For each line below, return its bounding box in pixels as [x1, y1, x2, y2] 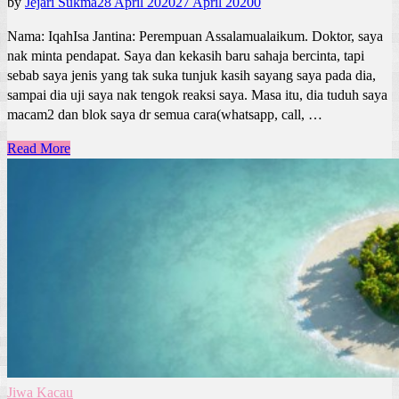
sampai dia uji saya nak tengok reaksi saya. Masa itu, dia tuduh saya [7, 86, 387, 102]
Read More [7, 140, 70, 156]
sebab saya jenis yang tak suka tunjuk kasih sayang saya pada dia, [7, 67, 376, 83]
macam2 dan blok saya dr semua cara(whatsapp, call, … [7, 106, 322, 122]
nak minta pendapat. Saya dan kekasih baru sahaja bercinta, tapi [7, 47, 364, 63]
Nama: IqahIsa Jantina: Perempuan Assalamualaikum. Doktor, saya [7, 28, 383, 44]
